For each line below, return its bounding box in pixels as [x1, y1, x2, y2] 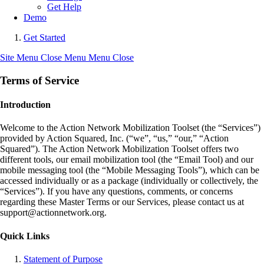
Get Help [47, 2, 81, 12]
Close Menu [41, 52, 86, 62]
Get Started [24, 32, 65, 42]
